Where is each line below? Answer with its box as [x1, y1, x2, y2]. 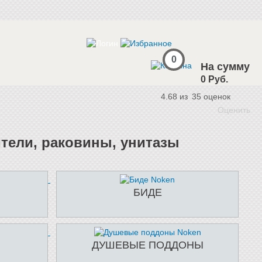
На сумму [201, 61, 250, 73]
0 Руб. [201, 74, 228, 84]
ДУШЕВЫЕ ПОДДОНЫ [91, 239, 204, 251]
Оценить [218, 105, 250, 115]
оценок [201, 92, 230, 101]
